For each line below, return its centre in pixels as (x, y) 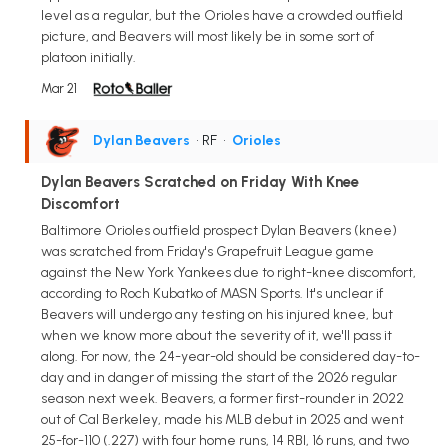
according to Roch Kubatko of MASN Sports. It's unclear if (212, 293)
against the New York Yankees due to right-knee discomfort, (228, 272)
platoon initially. (88, 57)
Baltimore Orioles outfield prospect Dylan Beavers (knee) (219, 230)
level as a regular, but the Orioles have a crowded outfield (222, 15)
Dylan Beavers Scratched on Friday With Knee (200, 181)
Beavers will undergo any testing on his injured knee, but (217, 314)
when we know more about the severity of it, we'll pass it (216, 335)
